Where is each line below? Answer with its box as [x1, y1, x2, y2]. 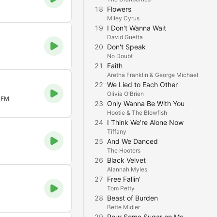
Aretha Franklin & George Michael [107, 71, 198, 78]
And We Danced [107, 137, 158, 145]
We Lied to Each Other [107, 80, 178, 89]
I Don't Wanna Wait [107, 24, 166, 32]
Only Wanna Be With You [107, 99, 185, 108]
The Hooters [107, 147, 140, 154]
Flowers [107, 5, 131, 13]
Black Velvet [107, 156, 146, 164]
